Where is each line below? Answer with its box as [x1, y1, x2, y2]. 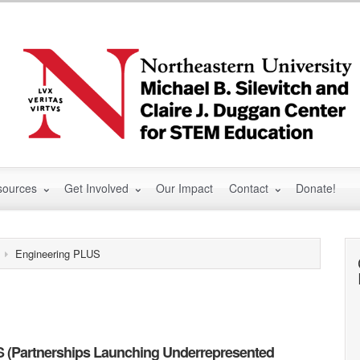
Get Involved [64, 179, 132, 196]
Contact [229, 179, 272, 196]
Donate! [296, 179, 336, 196]
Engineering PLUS [15, 246, 100, 262]
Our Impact [156, 179, 213, 196]
